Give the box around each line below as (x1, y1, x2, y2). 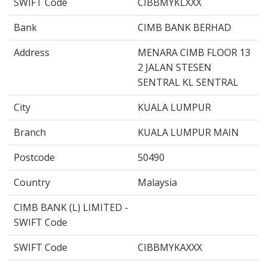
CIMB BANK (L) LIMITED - (14, 200, 128, 214)
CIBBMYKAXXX (138, 240, 202, 254)
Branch (14, 125, 46, 139)
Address (14, 45, 49, 59)
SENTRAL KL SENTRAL (138, 75, 238, 89)
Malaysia (138, 175, 177, 189)
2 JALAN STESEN (138, 60, 212, 74)
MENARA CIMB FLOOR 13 (138, 45, 250, 59)
